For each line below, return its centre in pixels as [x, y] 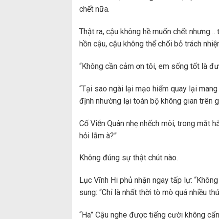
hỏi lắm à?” [98, 135]
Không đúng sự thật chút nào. [129, 158]
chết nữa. [94, 9]
